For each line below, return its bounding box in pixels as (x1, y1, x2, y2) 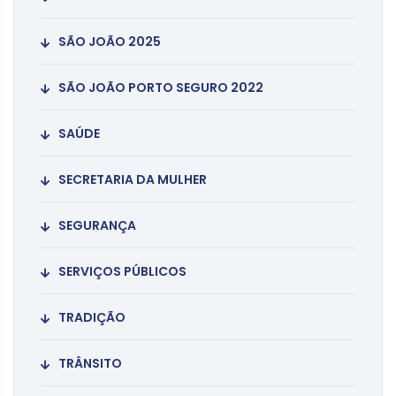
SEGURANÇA (58, 217, 136, 235)
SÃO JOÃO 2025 (58, 33, 161, 51)
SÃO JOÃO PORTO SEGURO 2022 (58, 79, 263, 97)
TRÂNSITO (58, 354, 122, 373)
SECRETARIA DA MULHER (58, 171, 207, 189)
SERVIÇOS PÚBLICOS (58, 263, 187, 281)
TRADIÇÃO (58, 308, 126, 327)
